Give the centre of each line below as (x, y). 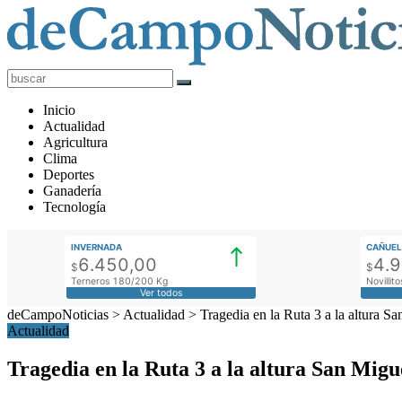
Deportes (69, 175)
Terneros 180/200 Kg (120, 281)
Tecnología (74, 207)
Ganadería (72, 191)
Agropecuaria (45, 122)
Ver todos (161, 293)
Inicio (59, 110)
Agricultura (75, 142)
